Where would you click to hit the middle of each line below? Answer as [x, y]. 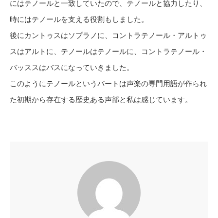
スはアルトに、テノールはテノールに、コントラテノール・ [108, 51]
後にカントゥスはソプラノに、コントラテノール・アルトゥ [108, 35]
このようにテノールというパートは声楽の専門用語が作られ [108, 83]
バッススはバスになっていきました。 [72, 67]
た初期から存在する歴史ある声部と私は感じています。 [101, 99]
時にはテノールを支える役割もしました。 [79, 19]
